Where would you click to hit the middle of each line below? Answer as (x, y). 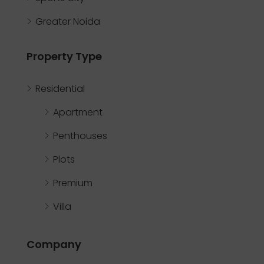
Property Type (64, 56)
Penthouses (80, 136)
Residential (60, 88)
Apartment (78, 112)
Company (54, 244)
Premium (73, 183)
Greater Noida (68, 21)
